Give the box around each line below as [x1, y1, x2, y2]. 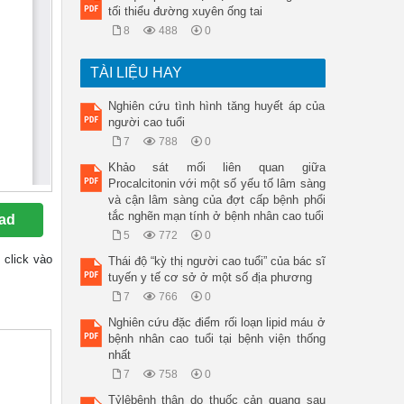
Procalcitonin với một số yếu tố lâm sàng [107, 177, 326, 190]
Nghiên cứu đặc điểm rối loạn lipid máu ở [107, 316, 326, 329]
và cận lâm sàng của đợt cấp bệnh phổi [107, 193, 326, 207]
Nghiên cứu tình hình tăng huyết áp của [107, 99, 326, 113]
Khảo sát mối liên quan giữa [107, 161, 326, 174]
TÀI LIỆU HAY [89, 65, 182, 80]
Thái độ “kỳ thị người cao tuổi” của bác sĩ [107, 254, 326, 268]
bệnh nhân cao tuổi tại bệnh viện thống [107, 332, 326, 345]
